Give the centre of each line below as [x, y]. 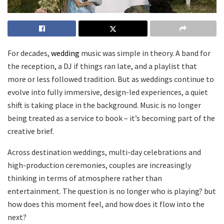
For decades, [29, 53]
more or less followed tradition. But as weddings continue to [111, 79]
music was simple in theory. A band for [145, 53]
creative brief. [31, 131]
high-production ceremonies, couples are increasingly [99, 165]
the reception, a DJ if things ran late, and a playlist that [102, 66]
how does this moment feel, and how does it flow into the [106, 204]
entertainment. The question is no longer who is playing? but [112, 191]
